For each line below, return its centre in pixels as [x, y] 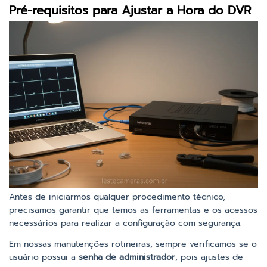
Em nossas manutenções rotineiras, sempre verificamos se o [133, 244]
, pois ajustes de [209, 257]
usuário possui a [44, 257]
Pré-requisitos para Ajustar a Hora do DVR [130, 10]
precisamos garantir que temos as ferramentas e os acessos [133, 210]
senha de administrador [127, 257]
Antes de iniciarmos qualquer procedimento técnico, [117, 197]
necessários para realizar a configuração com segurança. [125, 223]
